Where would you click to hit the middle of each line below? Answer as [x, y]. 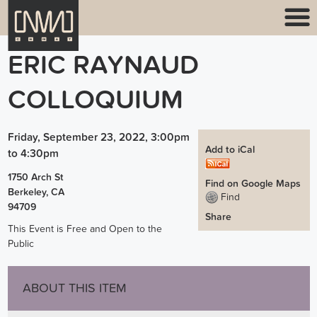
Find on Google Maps [253, 183]
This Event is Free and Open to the [85, 229]
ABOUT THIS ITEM [74, 289]
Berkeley [27, 192]
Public [21, 244]
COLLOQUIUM [95, 99]
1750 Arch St [35, 177]
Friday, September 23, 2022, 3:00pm [98, 138]
